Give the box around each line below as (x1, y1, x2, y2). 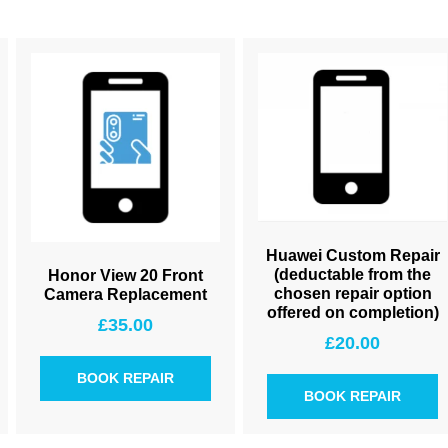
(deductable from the (274, 266, 431, 284)
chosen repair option (273, 285, 432, 303)
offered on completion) (266, 304, 439, 322)
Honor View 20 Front (48, 267, 203, 284)
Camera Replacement (44, 286, 207, 303)
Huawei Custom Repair (265, 247, 440, 265)
